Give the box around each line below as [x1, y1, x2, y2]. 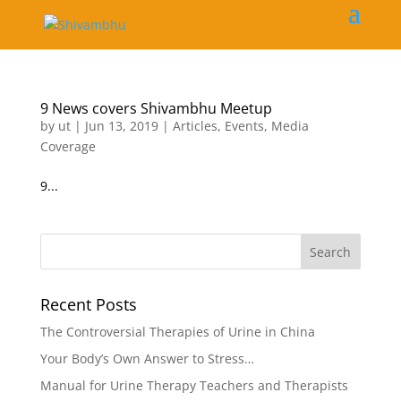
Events [224, 117, 264, 134]
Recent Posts [39, 294, 137, 315]
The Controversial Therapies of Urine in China [39, 323, 315, 340]
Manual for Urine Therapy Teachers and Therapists [39, 377, 348, 394]
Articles [172, 117, 218, 134]
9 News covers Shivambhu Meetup [39, 98, 272, 118]
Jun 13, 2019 [84, 117, 158, 134]
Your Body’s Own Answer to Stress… [39, 350, 254, 367]
